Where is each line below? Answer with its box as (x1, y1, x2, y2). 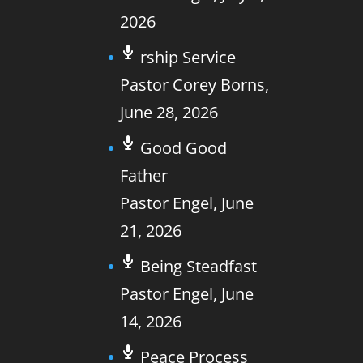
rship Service (140, 46, 237, 68)
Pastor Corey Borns (120, 74, 266, 96)
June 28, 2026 (120, 101, 219, 123)
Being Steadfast (140, 255, 258, 277)
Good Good (140, 137, 228, 159)
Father (120, 164, 169, 186)
